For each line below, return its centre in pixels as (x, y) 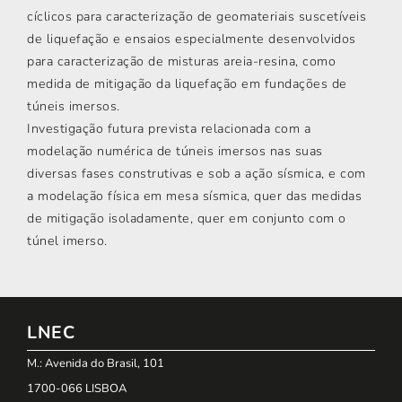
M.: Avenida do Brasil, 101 (96, 363)
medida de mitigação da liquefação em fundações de (187, 84)
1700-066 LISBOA (77, 389)
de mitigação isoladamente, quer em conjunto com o (187, 218)
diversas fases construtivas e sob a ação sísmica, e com (197, 174)
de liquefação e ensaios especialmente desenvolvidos (192, 39)
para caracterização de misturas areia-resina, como (181, 61)
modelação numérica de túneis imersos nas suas (175, 151)
